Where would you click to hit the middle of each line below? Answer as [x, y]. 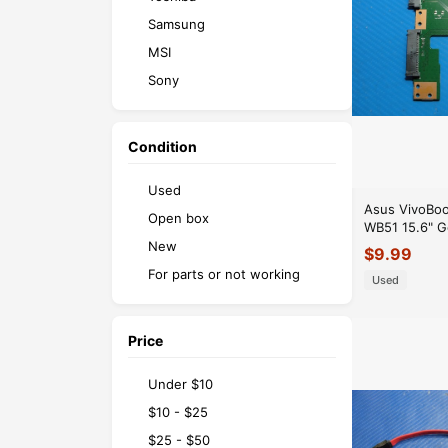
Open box [178, 217]
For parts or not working [224, 273]
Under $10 [180, 383]
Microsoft [178, 135]
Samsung [176, 23]
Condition [162, 146]
